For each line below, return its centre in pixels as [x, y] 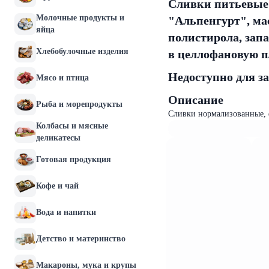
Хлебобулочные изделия [82, 51]
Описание [196, 100]
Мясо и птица [62, 78]
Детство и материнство [81, 239]
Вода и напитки [66, 212]
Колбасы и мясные [72, 126]
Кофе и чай [57, 186]
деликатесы [58, 138]
